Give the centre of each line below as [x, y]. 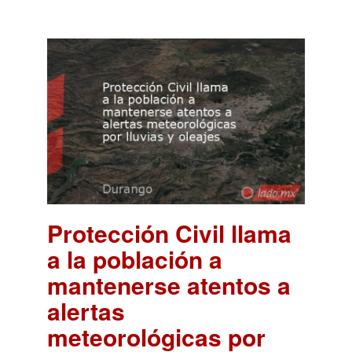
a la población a [135, 258]
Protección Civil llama [169, 233]
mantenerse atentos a [169, 284]
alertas [86, 310]
